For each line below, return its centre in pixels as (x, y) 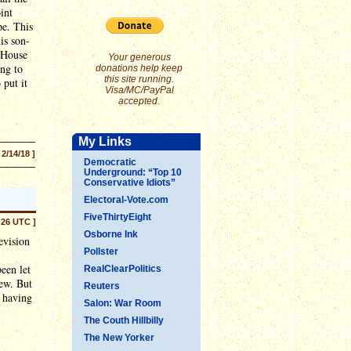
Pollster (101, 251)
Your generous (139, 57)
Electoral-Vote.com (126, 200)
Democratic (110, 162)
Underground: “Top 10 (133, 172)
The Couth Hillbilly (124, 320)
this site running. (139, 79)
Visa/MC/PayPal (139, 90)
